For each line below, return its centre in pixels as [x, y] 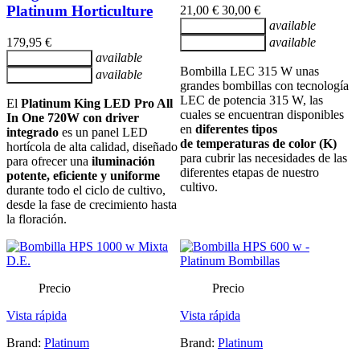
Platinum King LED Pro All [97, 103]
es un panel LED [103, 132]
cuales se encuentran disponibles [262, 114]
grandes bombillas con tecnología [264, 85]
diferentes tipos [236, 129]
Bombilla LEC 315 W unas [250, 71]
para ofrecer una [49, 161]
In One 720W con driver [73, 117]
